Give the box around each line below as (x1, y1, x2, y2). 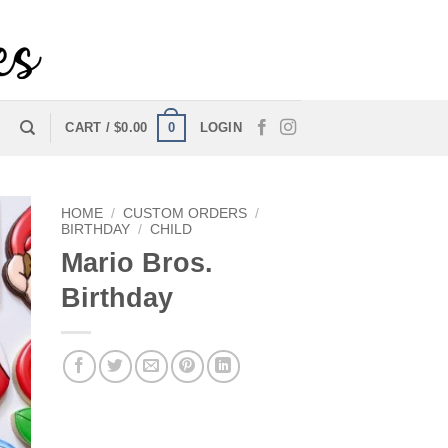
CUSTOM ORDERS (123, 205, 248, 221)
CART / (65, 119, 115, 135)
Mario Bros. (61, 246, 213, 278)
